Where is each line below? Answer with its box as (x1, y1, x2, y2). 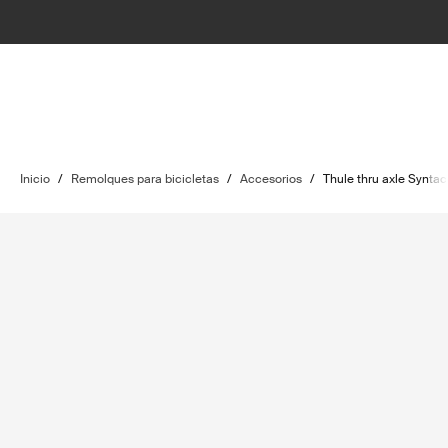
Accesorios (240, 171, 302, 187)
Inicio (20, 171, 50, 187)
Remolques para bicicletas (71, 171, 219, 187)
